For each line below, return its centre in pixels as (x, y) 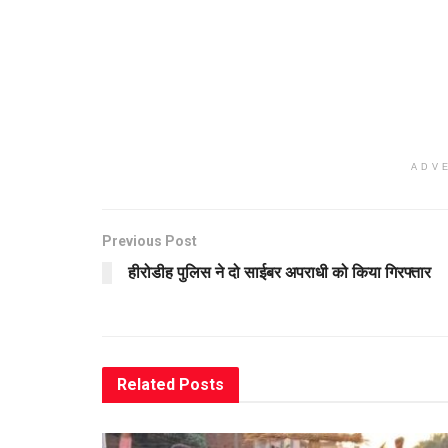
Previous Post (149, 240)
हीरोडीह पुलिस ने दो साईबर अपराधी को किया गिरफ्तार (279, 272)
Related (146, 384)
